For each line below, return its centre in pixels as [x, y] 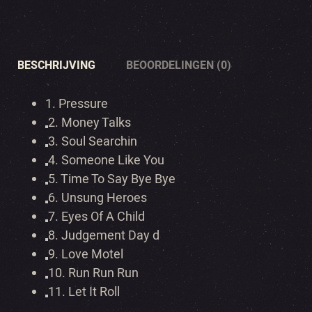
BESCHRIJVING [56, 65]
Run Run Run [105, 273]
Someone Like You [114, 160]
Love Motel [94, 254]
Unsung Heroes [104, 198]
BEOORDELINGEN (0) [179, 65]
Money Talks [97, 123]
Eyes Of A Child [104, 217]
